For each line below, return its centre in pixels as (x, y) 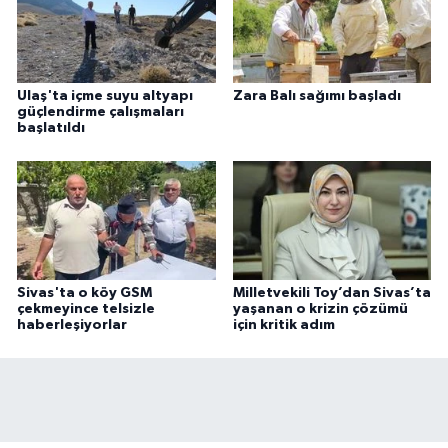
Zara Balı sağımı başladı (316, 95)
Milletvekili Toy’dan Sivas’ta (331, 292)
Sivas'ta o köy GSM (84, 292)
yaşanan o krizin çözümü (320, 308)
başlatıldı (51, 127)
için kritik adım (283, 324)
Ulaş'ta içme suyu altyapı (105, 95)
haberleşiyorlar (72, 324)
